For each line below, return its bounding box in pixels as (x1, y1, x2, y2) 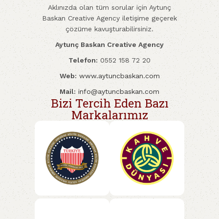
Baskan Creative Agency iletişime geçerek (42, 14, 177, 22)
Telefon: (68, 56, 98, 65)
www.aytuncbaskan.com (79, 72, 160, 80)
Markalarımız (71, 107, 148, 123)
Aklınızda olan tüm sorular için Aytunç (48, 3, 171, 12)
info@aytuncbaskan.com (78, 88, 159, 96)
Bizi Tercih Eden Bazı (50, 95, 169, 111)
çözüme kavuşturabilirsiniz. (66, 25, 153, 33)
